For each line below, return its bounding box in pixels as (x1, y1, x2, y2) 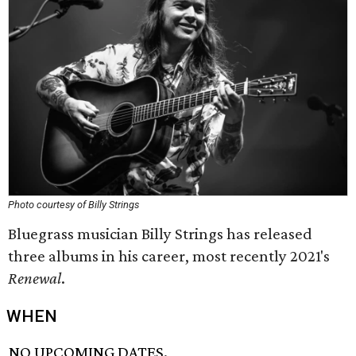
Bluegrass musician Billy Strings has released (8, 224, 312, 243)
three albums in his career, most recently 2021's (8, 246, 330, 265)
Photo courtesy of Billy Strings (8, 199, 139, 211)
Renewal (8, 269, 61, 288)
